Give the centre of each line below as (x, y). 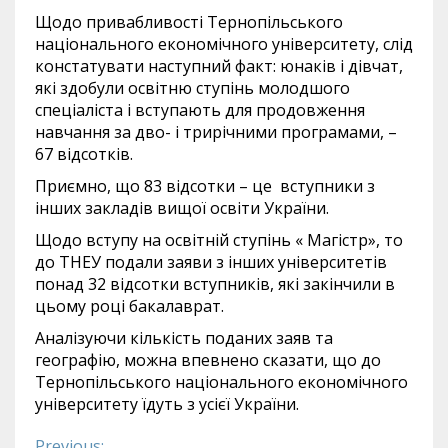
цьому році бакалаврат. (129, 305)
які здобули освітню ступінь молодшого (192, 87)
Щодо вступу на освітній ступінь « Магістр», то (219, 239)
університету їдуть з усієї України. (167, 403)
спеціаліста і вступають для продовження (200, 109)
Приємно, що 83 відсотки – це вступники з (205, 185)
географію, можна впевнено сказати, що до (210, 359)
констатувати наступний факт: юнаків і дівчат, (219, 65)
